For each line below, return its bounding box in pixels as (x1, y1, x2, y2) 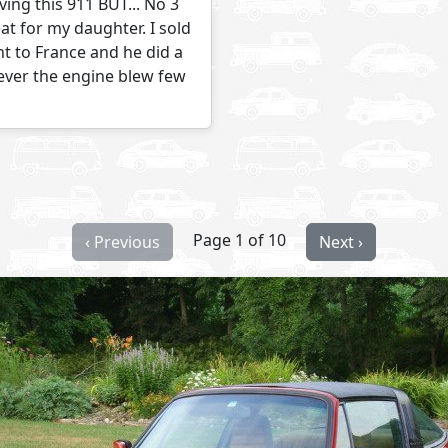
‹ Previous (85, 231, 160, 253)
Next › (319, 231, 363, 253)
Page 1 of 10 (193, 229, 286, 252)
